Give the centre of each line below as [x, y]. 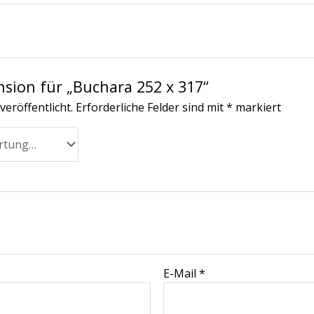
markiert [257, 108]
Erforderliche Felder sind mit [151, 108]
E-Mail [182, 273]
